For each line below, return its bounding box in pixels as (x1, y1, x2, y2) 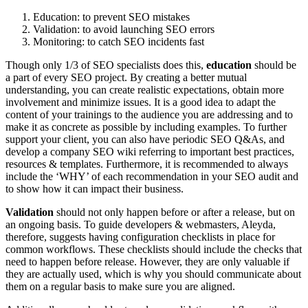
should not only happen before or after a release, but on (54, 206, 295, 218)
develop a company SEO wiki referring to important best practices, (5, 145, 294, 157)
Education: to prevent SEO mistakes (33, 10, 190, 23)
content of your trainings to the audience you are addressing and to (5, 108, 293, 120)
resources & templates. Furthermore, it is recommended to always (5, 157, 288, 170)
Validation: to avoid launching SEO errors (33, 23, 214, 35)
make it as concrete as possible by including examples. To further (5, 120, 287, 133)
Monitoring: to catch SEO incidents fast (33, 35, 204, 47)
